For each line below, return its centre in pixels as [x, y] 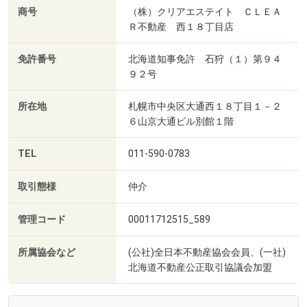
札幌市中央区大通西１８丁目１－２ [205, 107]
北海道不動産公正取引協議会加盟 [200, 268]
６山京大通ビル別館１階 [181, 122]
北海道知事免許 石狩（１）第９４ [205, 59]
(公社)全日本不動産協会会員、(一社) [207, 253]
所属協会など [47, 253]
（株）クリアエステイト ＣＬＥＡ [205, 12]
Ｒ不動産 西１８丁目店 [181, 27]
